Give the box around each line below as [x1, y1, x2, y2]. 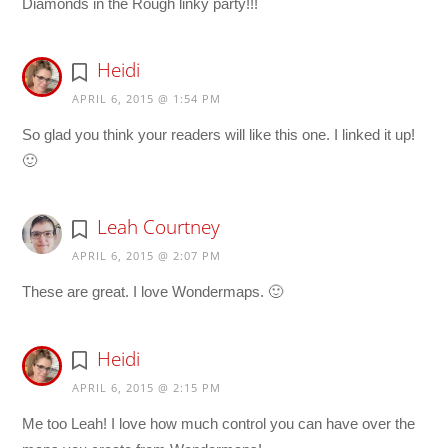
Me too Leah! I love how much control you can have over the [22, 414, 416, 432]
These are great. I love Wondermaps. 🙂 [22, 283, 284, 301]
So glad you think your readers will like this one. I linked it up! [22, 126, 416, 144]
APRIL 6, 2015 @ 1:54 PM [72, 91, 222, 107]
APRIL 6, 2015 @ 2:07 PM [72, 248, 222, 264]
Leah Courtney [96, 214, 220, 241]
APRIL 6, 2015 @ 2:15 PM [72, 379, 222, 395]
